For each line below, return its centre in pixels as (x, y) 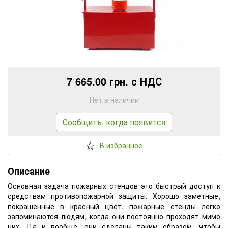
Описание (29, 171)
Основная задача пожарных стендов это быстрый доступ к (114, 186)
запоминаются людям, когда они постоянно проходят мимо (114, 216)
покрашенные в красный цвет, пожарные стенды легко (114, 206)
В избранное (121, 145)
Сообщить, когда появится (114, 122)
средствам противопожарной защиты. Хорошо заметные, (114, 196)
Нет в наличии (114, 99)
